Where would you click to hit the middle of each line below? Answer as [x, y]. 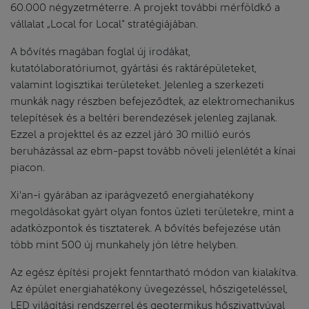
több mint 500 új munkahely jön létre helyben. [124, 243]
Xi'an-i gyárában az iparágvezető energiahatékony [132, 193]
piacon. [28, 166]
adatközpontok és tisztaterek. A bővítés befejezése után [146, 226]
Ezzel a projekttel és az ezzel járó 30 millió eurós [130, 132]
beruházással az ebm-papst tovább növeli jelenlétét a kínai [153, 149]
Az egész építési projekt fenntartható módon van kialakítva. [154, 270]
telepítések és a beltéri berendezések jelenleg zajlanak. [144, 116]
